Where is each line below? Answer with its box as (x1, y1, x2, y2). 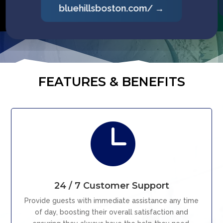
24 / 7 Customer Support (54, 180, 169, 191)
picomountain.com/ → (63, 2, 160, 13)
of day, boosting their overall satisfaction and (35, 208, 188, 216)
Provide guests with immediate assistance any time (24, 197, 199, 205)
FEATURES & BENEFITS (38, 74, 185, 89)
